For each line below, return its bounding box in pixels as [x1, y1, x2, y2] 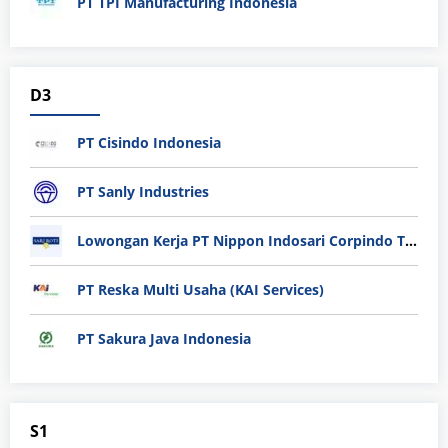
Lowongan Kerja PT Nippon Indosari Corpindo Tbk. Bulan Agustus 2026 [405, 231, 417, 251]
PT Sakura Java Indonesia [77, 329, 251, 349]
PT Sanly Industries [77, 182, 209, 202]
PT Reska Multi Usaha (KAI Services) [77, 280, 324, 300]
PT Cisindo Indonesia [77, 133, 221, 153]
